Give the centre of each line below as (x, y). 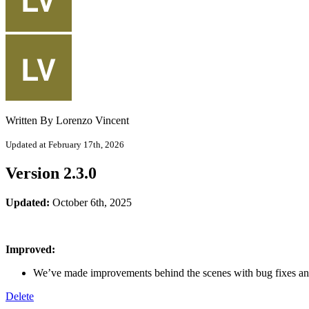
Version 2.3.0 (51, 173)
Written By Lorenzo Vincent (67, 120)
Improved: (30, 249)
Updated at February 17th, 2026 (65, 144)
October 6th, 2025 (92, 202)
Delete (20, 296)
